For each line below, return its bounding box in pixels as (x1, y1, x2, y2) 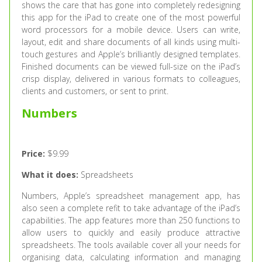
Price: (21, 148, 45, 159)
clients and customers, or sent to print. (21, 85, 168, 96)
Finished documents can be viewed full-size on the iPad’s (21, 61, 241, 72)
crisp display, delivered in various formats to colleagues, (21, 73, 241, 84)
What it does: (21, 169, 78, 180)
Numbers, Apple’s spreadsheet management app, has (21, 190, 241, 201)
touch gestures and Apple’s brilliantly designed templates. (21, 49, 241, 60)
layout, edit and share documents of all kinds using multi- (21, 36, 241, 47)
